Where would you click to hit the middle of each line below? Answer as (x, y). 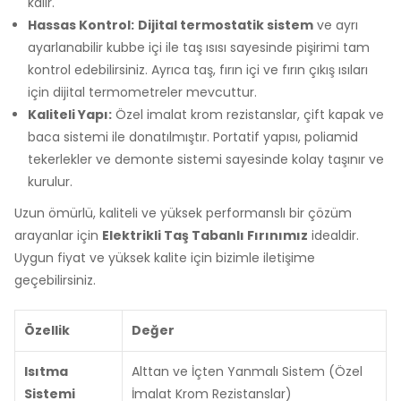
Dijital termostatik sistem (226, 25)
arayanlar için (58, 235)
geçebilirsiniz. (55, 280)
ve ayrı (336, 25)
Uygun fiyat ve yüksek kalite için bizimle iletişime (165, 257)
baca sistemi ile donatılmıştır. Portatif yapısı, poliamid (193, 137)
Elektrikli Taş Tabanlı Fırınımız (205, 235)
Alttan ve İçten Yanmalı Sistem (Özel (247, 371)
